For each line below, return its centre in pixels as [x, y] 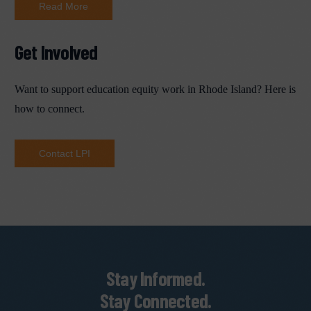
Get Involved [56, 52]
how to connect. [49, 108]
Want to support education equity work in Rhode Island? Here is [155, 89]
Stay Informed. [155, 278]
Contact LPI [64, 153]
